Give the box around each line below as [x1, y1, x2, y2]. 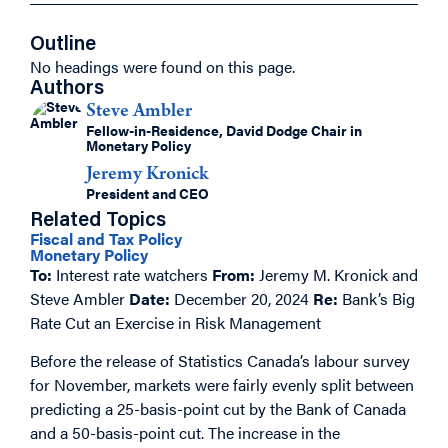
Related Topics [30, 211, 166, 231]
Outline [30, 35, 96, 55]
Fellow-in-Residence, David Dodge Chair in [86, 119, 362, 140]
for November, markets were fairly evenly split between [30, 373, 414, 397]
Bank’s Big [338, 287, 415, 310]
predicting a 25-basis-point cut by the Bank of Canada [30, 397, 406, 421]
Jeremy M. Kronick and [255, 263, 418, 286]
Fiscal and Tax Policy [30, 227, 182, 250]
